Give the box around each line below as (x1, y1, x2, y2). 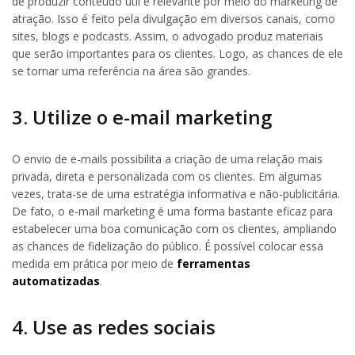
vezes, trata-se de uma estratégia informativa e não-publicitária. (12, 186, 340, 202)
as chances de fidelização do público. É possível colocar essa (12, 239, 323, 254)
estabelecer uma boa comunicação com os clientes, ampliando (12, 221, 337, 237)
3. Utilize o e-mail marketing (12, 104, 272, 131)
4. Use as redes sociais (12, 313, 216, 340)
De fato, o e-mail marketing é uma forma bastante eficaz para (12, 204, 333, 219)
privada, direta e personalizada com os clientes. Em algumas (12, 169, 322, 185)
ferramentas (177, 256, 250, 272)
